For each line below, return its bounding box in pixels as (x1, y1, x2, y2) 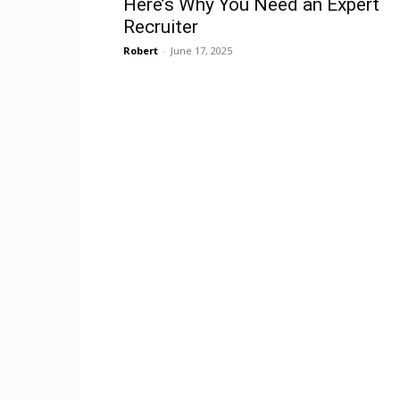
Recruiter (123, 16, 198, 37)
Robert (123, 44, 158, 57)
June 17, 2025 (171, 44, 232, 57)
